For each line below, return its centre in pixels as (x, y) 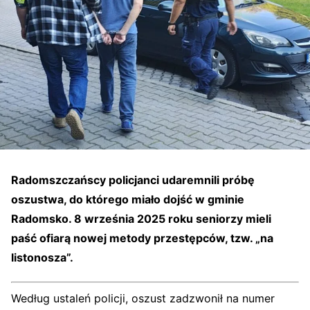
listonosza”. (42, 257)
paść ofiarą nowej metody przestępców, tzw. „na (142, 238)
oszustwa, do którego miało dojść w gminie (128, 199)
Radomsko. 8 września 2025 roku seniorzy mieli (141, 218)
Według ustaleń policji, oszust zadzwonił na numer (143, 298)
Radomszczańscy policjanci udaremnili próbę (133, 180)
